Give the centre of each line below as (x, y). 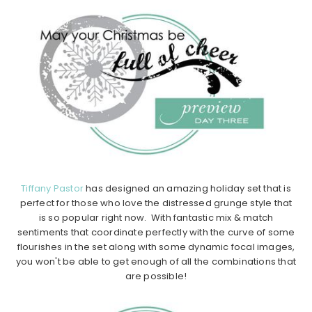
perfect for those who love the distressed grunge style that (156, 203)
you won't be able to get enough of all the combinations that (156, 262)
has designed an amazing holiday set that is (187, 189)
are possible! (156, 276)
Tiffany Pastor (52, 189)
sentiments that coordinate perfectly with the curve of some (156, 233)
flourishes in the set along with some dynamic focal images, (156, 247)
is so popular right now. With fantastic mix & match (156, 218)
